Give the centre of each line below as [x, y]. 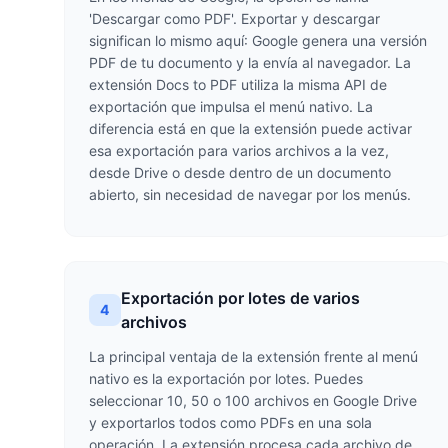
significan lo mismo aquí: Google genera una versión [258, 40]
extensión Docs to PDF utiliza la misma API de [238, 84]
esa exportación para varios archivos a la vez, [239, 150]
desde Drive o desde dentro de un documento [240, 172]
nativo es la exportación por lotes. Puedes [226, 378]
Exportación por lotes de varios [240, 298]
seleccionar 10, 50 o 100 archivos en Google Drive [253, 400]
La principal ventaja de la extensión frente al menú [253, 356]
